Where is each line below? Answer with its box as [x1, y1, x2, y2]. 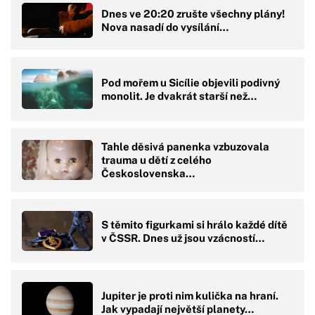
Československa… [101, 167, 195, 180]
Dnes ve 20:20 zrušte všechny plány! [101, 8, 285, 20]
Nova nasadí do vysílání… [101, 21, 229, 34]
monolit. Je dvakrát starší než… [101, 89, 257, 102]
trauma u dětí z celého [101, 154, 212, 167]
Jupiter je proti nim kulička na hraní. [101, 289, 278, 302]
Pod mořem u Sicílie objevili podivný [101, 76, 280, 89]
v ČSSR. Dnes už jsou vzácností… [101, 231, 264, 244]
